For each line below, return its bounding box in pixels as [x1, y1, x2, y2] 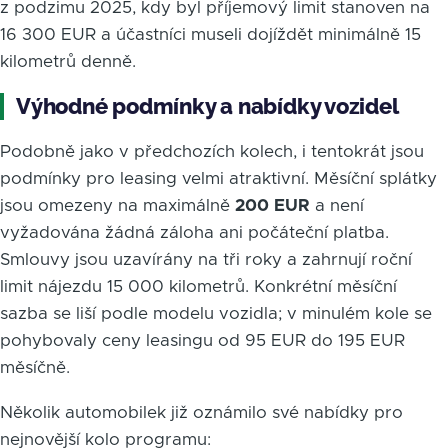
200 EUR [235, 197, 310, 215]
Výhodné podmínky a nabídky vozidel [16, 93, 399, 120]
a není [310, 197, 364, 215]
